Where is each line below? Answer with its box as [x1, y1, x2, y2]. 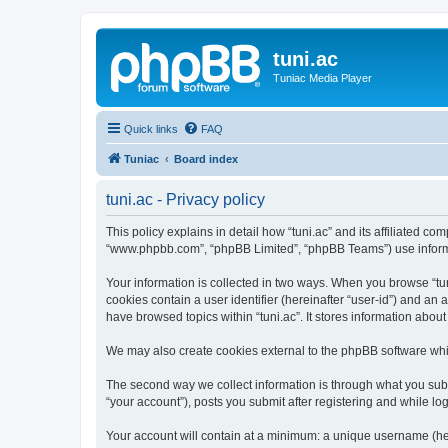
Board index [174, 152, 238, 165]
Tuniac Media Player [273, 72, 372, 84]
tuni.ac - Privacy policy [106, 190, 265, 208]
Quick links [124, 122, 178, 135]
